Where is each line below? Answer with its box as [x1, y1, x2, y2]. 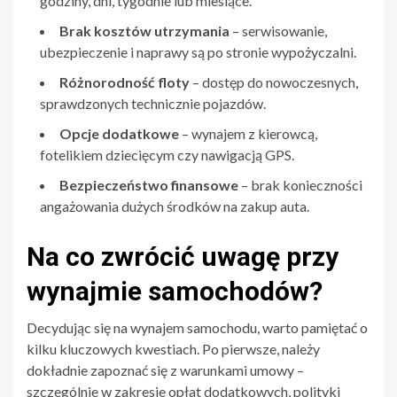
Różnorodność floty [59, 73, 190, 90]
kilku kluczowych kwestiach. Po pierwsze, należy [27, 339, 320, 357]
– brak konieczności [238, 175, 362, 193]
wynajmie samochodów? [27, 275, 323, 307]
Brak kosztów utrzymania [59, 21, 230, 39]
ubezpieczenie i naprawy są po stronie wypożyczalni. [40, 43, 356, 60]
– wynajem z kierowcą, [179, 124, 317, 142]
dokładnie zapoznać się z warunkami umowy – [27, 361, 304, 378]
